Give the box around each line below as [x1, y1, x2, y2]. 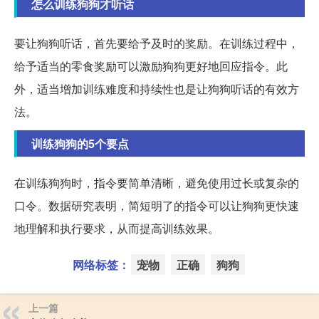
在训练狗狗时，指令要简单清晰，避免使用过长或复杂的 [14, 174, 299, 192]
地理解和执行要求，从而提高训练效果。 [14, 220, 219, 237]
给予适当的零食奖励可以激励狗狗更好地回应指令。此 [14, 58, 288, 75]
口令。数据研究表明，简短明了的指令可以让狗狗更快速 [14, 197, 299, 214]
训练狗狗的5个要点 [31, 135, 129, 152]
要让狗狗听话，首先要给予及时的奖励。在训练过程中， [14, 35, 299, 52]
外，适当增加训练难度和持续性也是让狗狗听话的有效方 [14, 80, 299, 98]
